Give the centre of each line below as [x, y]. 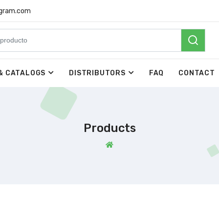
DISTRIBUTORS [97, 73]
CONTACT [197, 73]
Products [109, 128]
